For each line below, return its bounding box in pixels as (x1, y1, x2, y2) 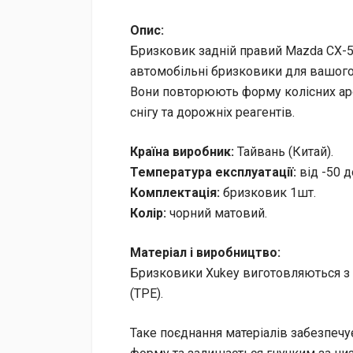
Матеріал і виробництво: (130, 244, 281, 260)
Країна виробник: (130, 143, 234, 159)
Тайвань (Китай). (234, 143, 333, 159)
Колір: (130, 205, 166, 221)
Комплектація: (130, 184, 220, 200)
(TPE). (130, 285, 163, 301)
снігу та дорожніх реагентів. (130, 104, 295, 120)
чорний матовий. (166, 205, 267, 221)
